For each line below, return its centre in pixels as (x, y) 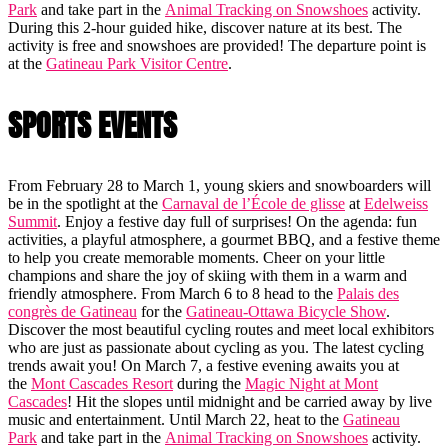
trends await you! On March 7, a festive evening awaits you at (203, 366)
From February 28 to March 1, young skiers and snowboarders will (219, 186)
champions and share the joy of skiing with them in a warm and (207, 276)
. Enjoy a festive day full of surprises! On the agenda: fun (237, 222)
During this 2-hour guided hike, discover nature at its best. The (205, 28)
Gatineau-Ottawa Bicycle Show (286, 312)
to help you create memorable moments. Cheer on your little (196, 258)
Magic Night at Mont (311, 384)
